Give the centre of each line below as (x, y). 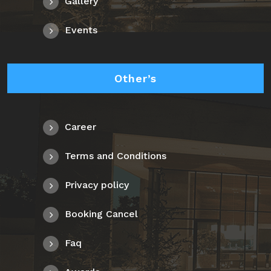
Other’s (135, 79)
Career (80, 127)
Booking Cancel (101, 214)
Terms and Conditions (115, 156)
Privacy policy (96, 185)
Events (81, 30)
